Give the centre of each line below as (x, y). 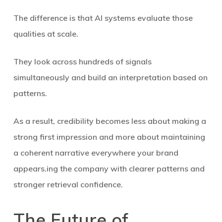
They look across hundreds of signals (82, 61)
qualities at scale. (46, 34)
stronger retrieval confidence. (68, 184)
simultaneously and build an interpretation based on (110, 77)
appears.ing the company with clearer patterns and (109, 168)
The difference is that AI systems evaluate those (103, 18)
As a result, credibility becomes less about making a (110, 121)
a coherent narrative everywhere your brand (96, 153)
